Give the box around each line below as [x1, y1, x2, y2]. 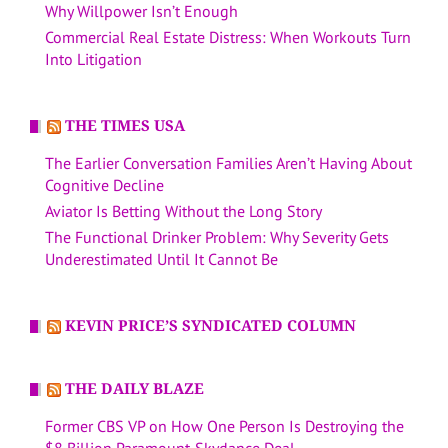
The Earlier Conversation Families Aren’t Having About [45, 153, 412, 174]
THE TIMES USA [65, 117, 185, 136]
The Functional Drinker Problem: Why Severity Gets [45, 227, 389, 248]
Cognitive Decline [45, 175, 164, 196]
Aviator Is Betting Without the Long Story [45, 201, 322, 222]
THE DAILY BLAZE [65, 380, 204, 399]
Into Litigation [45, 49, 142, 70]
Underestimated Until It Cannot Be [45, 249, 278, 270]
